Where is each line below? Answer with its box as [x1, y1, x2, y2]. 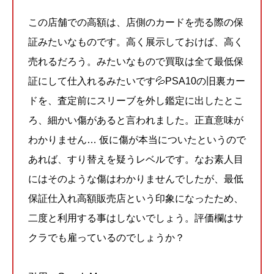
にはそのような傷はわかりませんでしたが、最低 [28, 173, 243, 184]
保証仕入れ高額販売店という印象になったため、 [28, 193, 243, 204]
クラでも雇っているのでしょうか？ [28, 232, 185, 243]
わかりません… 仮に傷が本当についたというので [28, 134, 246, 145]
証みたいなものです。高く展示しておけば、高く [28, 36, 243, 47]
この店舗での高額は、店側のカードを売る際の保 [28, 17, 243, 28]
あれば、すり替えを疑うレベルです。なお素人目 [28, 154, 243, 165]
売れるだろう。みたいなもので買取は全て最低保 [28, 56, 243, 67]
